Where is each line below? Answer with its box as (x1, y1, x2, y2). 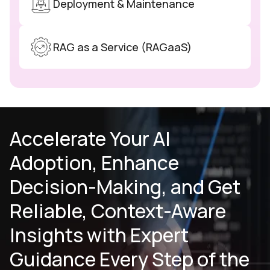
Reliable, (10, 198, 91, 225)
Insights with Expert (10, 222, 189, 249)
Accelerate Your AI (10, 125, 171, 152)
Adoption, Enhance (10, 149, 179, 177)
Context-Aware (91, 198, 226, 225)
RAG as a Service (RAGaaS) (53, 39, 192, 54)
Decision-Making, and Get (10, 174, 240, 201)
